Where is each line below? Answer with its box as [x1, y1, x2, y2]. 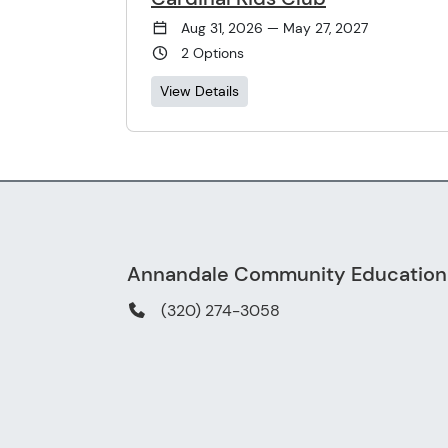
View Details [160, 81, 239, 100]
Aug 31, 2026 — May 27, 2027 [180, 18, 368, 37]
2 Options [180, 43, 244, 62]
